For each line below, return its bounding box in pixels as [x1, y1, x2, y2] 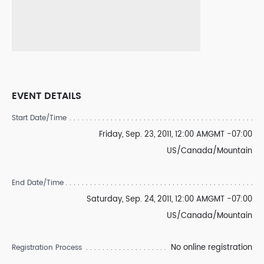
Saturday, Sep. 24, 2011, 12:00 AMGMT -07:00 [87, 193, 252, 206]
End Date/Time [12, 177, 64, 189]
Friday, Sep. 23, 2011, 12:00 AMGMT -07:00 [99, 128, 252, 141]
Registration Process [12, 242, 82, 253]
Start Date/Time [12, 113, 67, 124]
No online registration [171, 242, 252, 254]
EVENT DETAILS [12, 88, 81, 104]
